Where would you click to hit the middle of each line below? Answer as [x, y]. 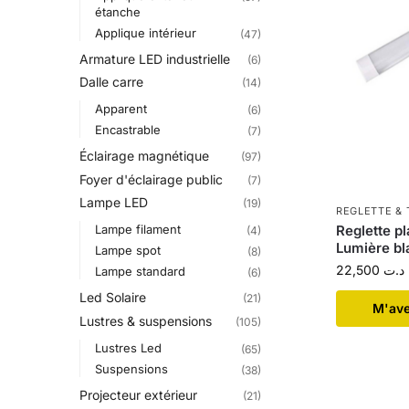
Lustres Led [128, 347]
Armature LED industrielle [155, 58]
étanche [117, 11]
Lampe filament [137, 230]
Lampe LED [114, 203]
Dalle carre [111, 82]
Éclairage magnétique [144, 156]
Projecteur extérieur [138, 394]
